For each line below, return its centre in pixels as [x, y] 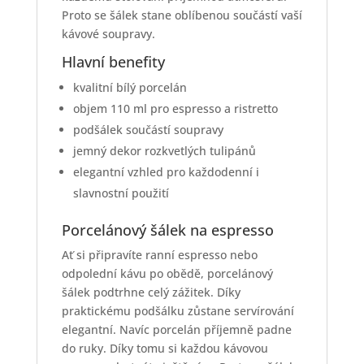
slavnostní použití [121, 193]
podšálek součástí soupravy [148, 130]
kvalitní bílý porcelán [130, 88]
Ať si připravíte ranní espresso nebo [159, 255]
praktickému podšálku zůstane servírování [178, 311]
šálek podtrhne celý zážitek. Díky [151, 292]
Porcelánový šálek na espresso [167, 230]
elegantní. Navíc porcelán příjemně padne [176, 330]
